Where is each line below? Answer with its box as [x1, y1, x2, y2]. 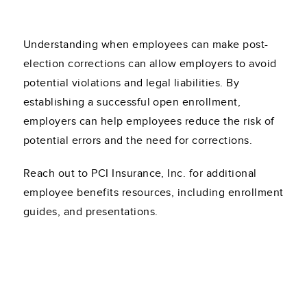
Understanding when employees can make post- [23, 38, 269, 52]
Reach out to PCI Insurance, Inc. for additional [23, 167, 257, 181]
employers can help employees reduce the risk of [23, 114, 275, 129]
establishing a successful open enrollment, [23, 95, 241, 110]
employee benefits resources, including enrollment [23, 186, 284, 200]
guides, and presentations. [23, 205, 158, 219]
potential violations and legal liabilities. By [23, 76, 240, 90]
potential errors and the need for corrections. [23, 134, 253, 148]
